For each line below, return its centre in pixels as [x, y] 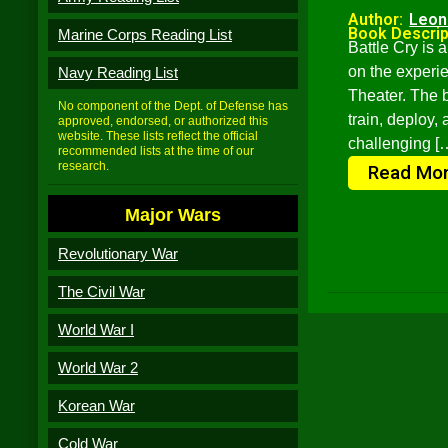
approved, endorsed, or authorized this [163, 121]
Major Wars [173, 215]
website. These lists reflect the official [158, 136]
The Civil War [101, 291]
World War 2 [98, 367]
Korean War [96, 405]
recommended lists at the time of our [156, 151]
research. [83, 166]
